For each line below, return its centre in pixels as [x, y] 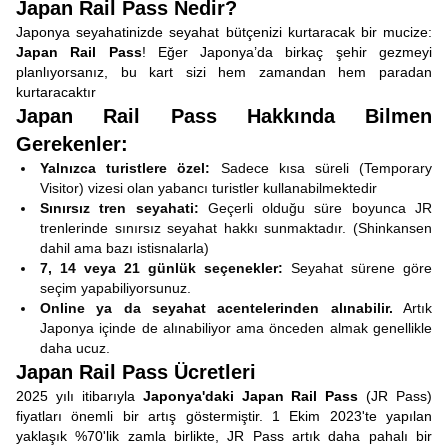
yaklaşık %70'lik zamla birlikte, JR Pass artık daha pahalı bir [224, 436]
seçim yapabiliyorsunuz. [115, 288]
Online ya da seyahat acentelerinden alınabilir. [216, 308]
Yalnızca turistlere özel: [125, 168]
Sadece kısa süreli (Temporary [321, 168]
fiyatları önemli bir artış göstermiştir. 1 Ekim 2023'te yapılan [224, 416]
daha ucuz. [75, 348]
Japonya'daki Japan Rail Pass [250, 396]
